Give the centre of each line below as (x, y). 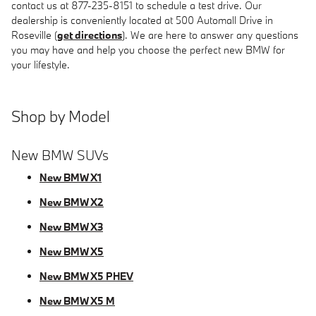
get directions (90, 35)
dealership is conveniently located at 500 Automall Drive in (142, 20)
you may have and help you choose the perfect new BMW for (148, 50)
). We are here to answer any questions (210, 35)
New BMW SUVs (60, 155)
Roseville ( (34, 35)
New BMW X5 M (77, 301)
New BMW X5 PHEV (86, 276)
